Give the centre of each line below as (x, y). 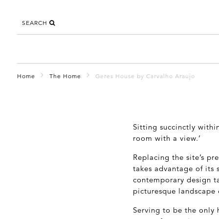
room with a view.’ (167, 138)
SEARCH (36, 23)
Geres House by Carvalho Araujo (145, 76)
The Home (65, 76)
